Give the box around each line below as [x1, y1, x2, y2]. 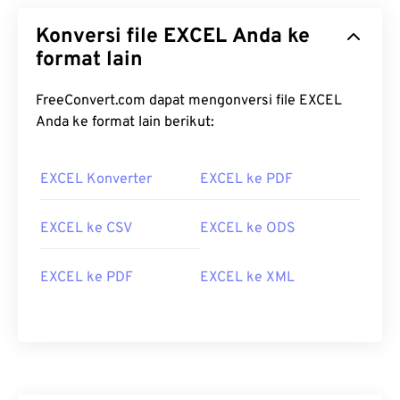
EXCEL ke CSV [40, 220, 132, 238]
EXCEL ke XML [200, 269, 295, 287]
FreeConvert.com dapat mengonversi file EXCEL [36, 92, 299, 111]
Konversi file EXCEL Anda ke [36, 24, 163, 51]
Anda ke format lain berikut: [36, 113, 214, 132]
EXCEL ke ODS [200, 220, 296, 238]
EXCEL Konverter [40, 171, 152, 189]
